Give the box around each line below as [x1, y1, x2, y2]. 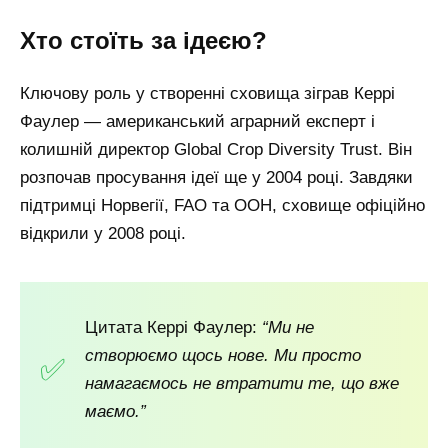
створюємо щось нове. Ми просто [85, 346, 361, 366]
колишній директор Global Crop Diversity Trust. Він [20, 139, 412, 159]
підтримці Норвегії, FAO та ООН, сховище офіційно [20, 195, 425, 215]
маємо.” [85, 402, 146, 422]
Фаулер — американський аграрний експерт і [20, 111, 375, 131]
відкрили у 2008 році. [20, 223, 186, 243]
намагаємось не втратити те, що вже [85, 374, 399, 394]
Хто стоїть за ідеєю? [20, 27, 267, 55]
